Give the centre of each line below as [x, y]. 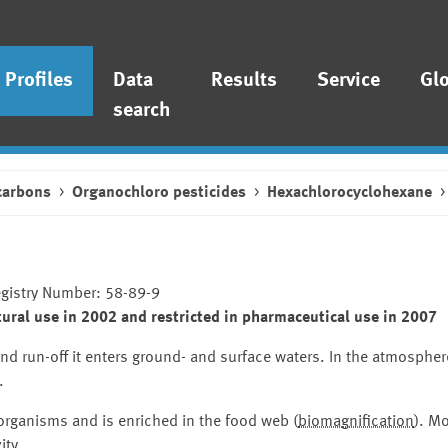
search [142, 111]
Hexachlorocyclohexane [349, 193]
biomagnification [356, 422]
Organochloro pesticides [159, 193]
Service [349, 81]
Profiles [39, 81]
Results [244, 81]
